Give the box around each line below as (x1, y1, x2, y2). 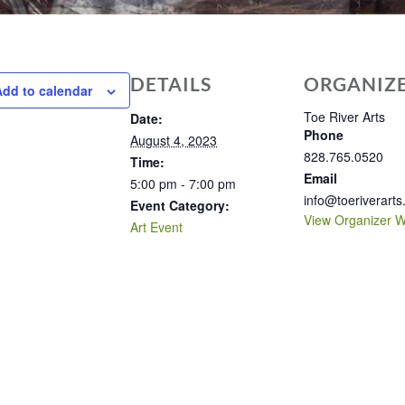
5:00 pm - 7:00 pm (130, 174, 236, 193)
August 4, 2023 (130, 131, 217, 149)
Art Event (130, 218, 183, 236)
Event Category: (130, 196, 230, 214)
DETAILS (130, 72, 212, 95)
